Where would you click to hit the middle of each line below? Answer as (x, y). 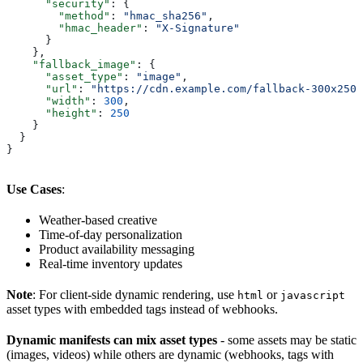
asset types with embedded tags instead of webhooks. (142, 310)
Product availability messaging (117, 250)
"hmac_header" (75, 28)
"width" (49, 101)
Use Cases (34, 190)
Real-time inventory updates (111, 264)
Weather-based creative (98, 220)
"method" (58, 16)
